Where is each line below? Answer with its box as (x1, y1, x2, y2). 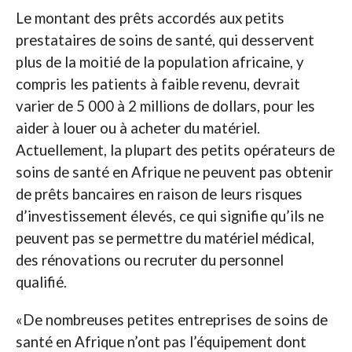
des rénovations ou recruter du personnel (15, 251, 284, 269)
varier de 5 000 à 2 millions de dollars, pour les (15, 97, 315, 115)
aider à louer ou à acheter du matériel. (15, 119, 260, 137)
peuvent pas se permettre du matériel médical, (15, 229, 314, 247)
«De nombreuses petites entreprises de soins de (15, 311, 328, 329)
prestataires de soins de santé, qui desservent (15, 31, 314, 49)
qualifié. (15, 273, 67, 291)
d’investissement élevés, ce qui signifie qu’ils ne (15, 207, 324, 225)
